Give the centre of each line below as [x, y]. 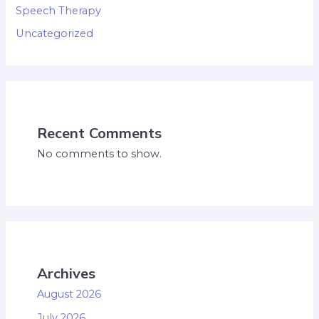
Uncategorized [55, 34]
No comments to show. [99, 153]
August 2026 [69, 294]
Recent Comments [99, 132]
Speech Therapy [59, 10]
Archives [66, 273]
